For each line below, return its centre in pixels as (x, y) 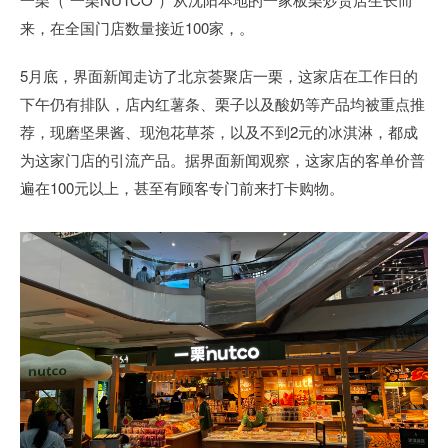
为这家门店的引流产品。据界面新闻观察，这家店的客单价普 (222, 159)
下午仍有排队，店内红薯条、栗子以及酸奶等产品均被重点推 (222, 103)
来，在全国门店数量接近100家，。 (137, 27)
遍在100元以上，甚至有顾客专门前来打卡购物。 (182, 187)
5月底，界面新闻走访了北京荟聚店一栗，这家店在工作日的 (219, 75)
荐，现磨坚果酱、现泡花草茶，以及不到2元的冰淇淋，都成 (219, 131)
